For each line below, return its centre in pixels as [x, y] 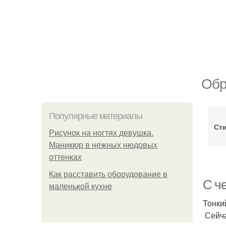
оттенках [65, 157]
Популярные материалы [96, 116]
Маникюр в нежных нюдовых [103, 145]
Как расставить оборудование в [108, 174]
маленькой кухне [80, 186]
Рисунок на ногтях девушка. [101, 133]
